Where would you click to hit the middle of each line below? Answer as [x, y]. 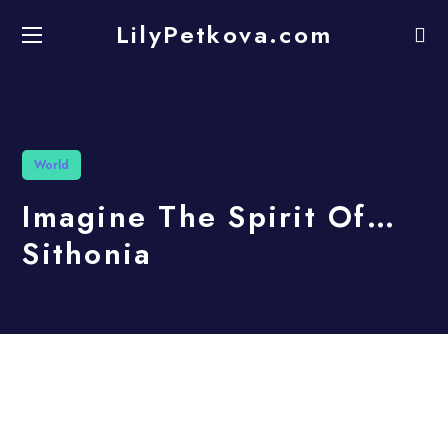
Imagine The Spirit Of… [209, 216]
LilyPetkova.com [224, 35]
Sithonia [87, 253]
